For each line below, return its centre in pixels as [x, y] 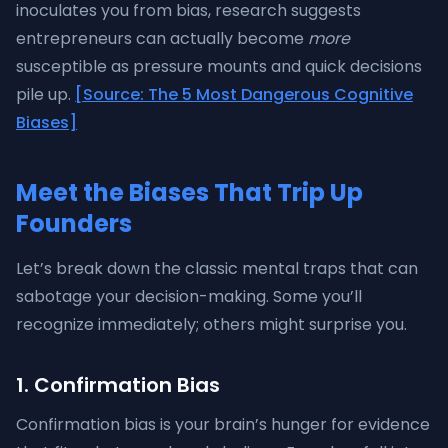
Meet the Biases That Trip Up [189, 192]
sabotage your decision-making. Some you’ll [189, 296]
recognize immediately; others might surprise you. [211, 324]
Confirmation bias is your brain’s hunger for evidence [223, 424]
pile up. [45, 94]
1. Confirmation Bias [118, 385]
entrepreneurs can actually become [162, 38]
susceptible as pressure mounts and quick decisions [219, 66]
